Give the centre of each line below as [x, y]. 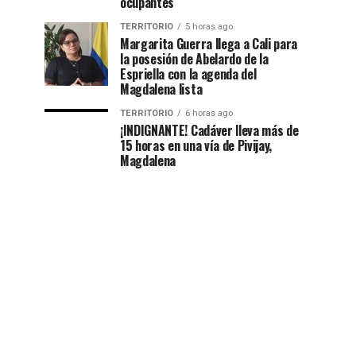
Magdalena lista [161, 89]
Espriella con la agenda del [188, 74]
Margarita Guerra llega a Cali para [209, 43]
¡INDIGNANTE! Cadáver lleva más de [209, 130]
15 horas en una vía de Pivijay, [196, 145]
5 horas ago [209, 26]
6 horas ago [209, 113]
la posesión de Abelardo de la [194, 58]
